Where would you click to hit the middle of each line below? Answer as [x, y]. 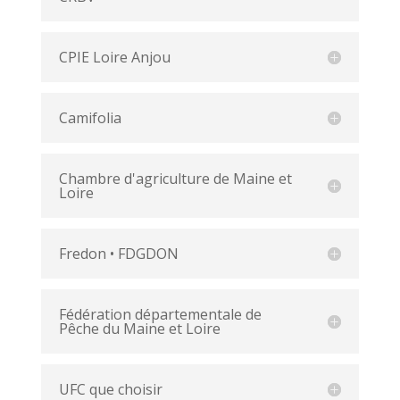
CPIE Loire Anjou [114, 57]
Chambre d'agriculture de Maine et [175, 178]
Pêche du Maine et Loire [139, 328]
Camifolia [90, 117]
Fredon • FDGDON [118, 253]
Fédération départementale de [160, 314]
